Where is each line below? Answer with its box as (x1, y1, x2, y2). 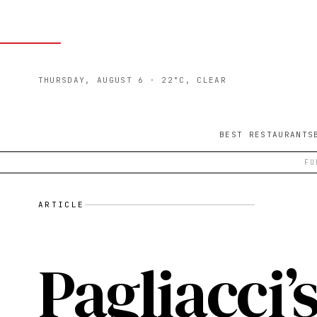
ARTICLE (38, 200, 85, 209)
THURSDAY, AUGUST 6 (38, 33, 144, 42)
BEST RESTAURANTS (219, 87, 314, 97)
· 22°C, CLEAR (144, 33, 226, 42)
